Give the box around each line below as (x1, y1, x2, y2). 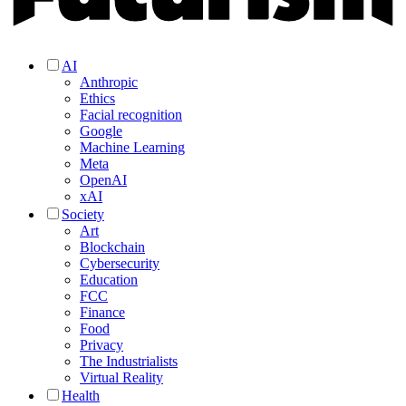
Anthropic (80, 73, 138, 90)
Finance (80, 304, 125, 320)
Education (80, 271, 138, 287)
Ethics (80, 90, 115, 106)
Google (80, 122, 122, 139)
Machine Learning (80, 139, 185, 155)
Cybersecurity (80, 255, 159, 271)
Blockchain (80, 238, 145, 255)
